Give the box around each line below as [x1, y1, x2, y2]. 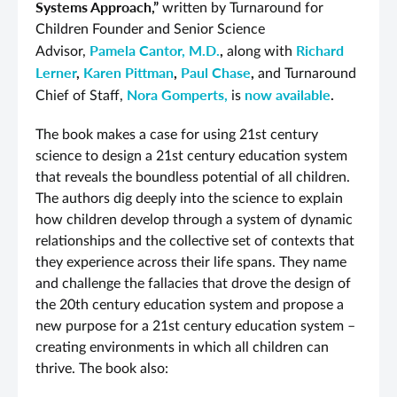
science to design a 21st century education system [35, 148, 347, 163]
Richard [296, 41, 344, 58]
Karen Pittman [83, 63, 174, 81]
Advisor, [35, 43, 90, 58]
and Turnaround [258, 66, 356, 81]
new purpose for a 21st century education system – [35, 318, 355, 333]
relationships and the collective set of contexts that [35, 233, 354, 248]
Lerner [35, 63, 76, 81]
